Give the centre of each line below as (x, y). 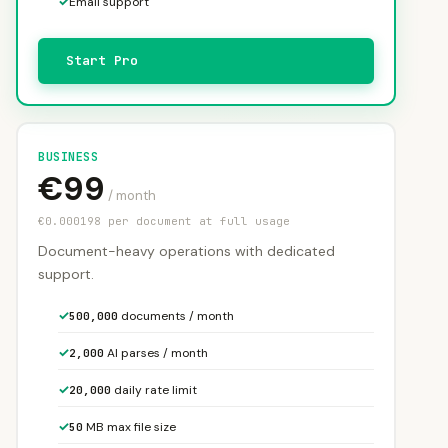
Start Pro (102, 60)
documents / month (176, 316)
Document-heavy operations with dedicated (186, 251)
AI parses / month (156, 353)
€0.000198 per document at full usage (164, 221)
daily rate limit (154, 390)
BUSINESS (68, 157)
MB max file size (129, 427)
